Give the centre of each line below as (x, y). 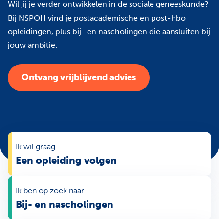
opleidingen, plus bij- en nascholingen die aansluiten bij (109, 32)
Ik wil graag (35, 146)
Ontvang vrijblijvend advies (79, 77)
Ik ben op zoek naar (50, 190)
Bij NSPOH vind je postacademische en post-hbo (97, 18)
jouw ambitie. (33, 45)
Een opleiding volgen (66, 160)
